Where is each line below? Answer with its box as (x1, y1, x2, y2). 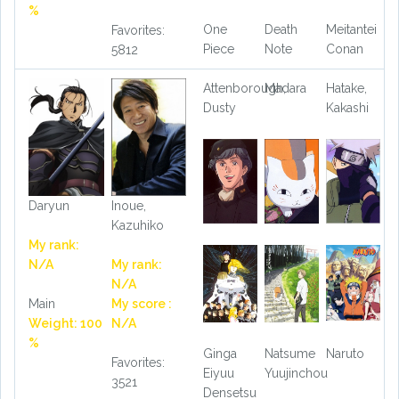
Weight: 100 (28, 315, 102, 330)
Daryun (28, 198, 69, 213)
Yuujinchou (264, 366, 328, 381)
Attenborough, (203, 81, 286, 96)
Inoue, (110, 198, 146, 213)
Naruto (325, 346, 364, 362)
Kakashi (325, 101, 369, 116)
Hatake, (325, 81, 367, 96)
